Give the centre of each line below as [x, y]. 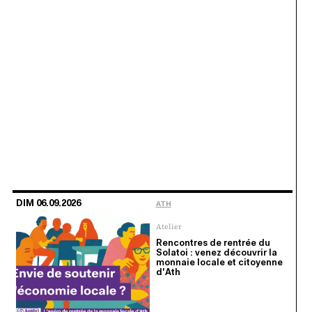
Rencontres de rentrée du [213, 243]
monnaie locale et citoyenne [219, 263]
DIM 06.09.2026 [48, 203]
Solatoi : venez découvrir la [216, 253]
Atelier [169, 226]
